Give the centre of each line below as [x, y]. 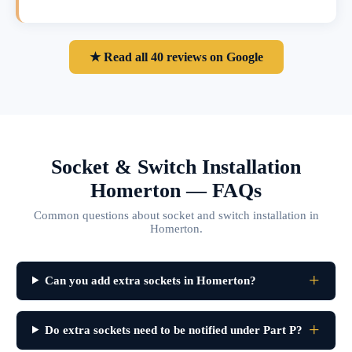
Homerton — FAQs [176, 190]
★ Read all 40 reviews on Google [176, 57]
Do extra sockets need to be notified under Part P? [173, 330]
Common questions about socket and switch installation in [176, 215]
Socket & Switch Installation [176, 167]
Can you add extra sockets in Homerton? [150, 280]
